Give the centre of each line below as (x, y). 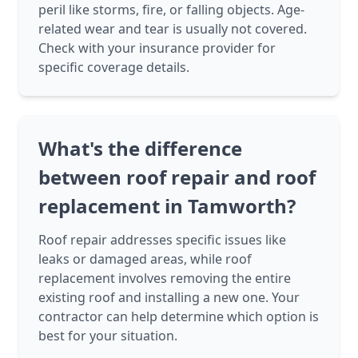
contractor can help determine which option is (179, 317)
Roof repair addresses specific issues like (162, 240)
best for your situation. (108, 336)
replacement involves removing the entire (165, 278)
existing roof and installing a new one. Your (169, 298)
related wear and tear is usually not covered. (173, 29)
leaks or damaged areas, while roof (145, 259)
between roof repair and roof (177, 177)
